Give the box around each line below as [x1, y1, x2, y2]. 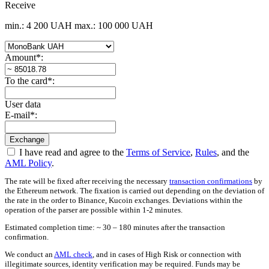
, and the [217, 147, 249, 157]
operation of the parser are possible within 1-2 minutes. [5, 205, 183, 214]
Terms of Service [126, 147, 190, 157]
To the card [5, 75, 47, 86]
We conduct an [5, 249, 54, 259]
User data [5, 98, 41, 109]
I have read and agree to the [17, 147, 126, 157]
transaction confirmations [169, 176, 252, 186]
